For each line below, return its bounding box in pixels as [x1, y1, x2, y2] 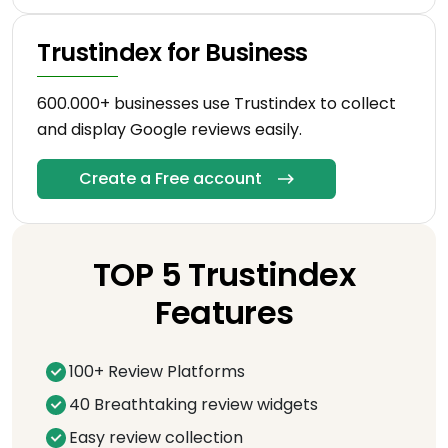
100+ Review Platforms [69, 359, 245, 383]
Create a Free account [79, 166, 262, 190]
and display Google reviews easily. [37, 117, 302, 141]
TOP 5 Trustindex [93, 251, 355, 297]
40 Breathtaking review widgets [69, 392, 318, 416]
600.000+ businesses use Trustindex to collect [37, 91, 396, 115]
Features [154, 289, 294, 335]
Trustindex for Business [37, 35, 308, 69]
